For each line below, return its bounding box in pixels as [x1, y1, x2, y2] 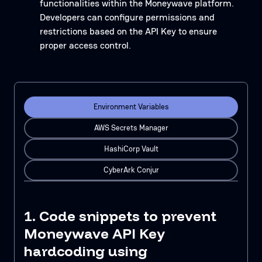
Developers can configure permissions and [40, 11, 215, 23]
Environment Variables [93, 102, 169, 112]
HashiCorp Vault [104, 144, 158, 154]
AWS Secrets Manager [94, 123, 168, 133]
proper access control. [40, 39, 131, 51]
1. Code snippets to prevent [24, 207, 216, 225]
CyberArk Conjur [103, 165, 159, 175]
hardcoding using [24, 242, 147, 260]
